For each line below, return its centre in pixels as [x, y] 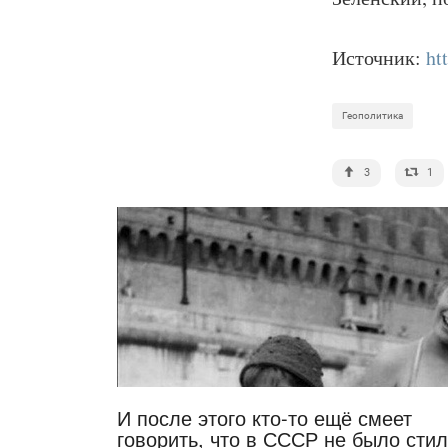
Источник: [379, 57]
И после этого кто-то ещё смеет [264, 417]
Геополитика [372, 115]
